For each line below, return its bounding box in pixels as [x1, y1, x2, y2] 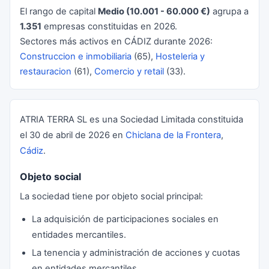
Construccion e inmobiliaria [20, 51, 131, 62]
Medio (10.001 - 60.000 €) [98, 6, 210, 17]
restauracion [20, 66, 71, 77]
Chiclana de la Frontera [125, 130, 221, 141]
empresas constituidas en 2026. [41, 21, 177, 32]
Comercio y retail [94, 66, 164, 77]
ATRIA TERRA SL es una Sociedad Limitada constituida [20, 114, 243, 125]
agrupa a [210, 6, 249, 17]
